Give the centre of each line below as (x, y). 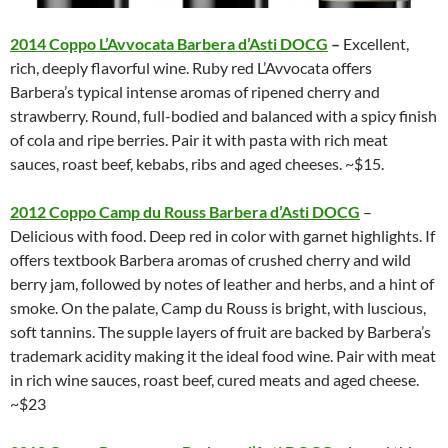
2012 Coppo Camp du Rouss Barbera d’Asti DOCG (185, 212)
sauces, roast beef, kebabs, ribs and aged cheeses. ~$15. (197, 164)
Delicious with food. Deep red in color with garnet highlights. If (222, 236)
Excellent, (376, 44)
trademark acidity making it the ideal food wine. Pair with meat (223, 356)
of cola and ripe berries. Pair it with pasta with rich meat (199, 140)
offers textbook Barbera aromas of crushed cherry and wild (210, 260)
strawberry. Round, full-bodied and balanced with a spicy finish (223, 116)
